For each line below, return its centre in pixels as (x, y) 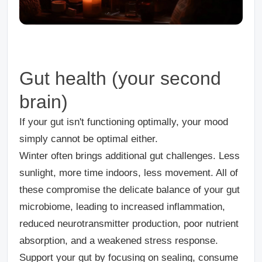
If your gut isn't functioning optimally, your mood (124, 122)
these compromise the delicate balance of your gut (130, 189)
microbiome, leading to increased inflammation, (122, 206)
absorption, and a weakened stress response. (119, 240)
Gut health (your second (120, 78)
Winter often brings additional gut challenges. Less (130, 156)
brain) (44, 101)
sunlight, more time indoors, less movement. (118, 173)
